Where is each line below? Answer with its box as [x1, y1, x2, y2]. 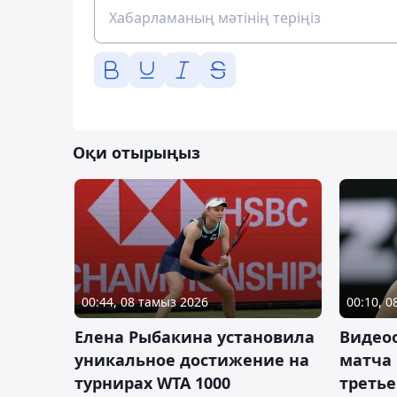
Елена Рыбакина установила [74, 325, 315, 347]
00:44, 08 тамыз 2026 [82, 292, 208, 310]
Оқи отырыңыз [73, 141, 200, 163]
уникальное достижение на [74, 348, 309, 370]
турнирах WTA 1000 [74, 371, 230, 393]
